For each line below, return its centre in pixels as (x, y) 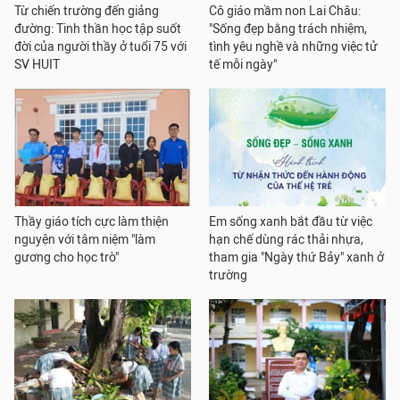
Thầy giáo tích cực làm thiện (92, 222)
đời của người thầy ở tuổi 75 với (100, 47)
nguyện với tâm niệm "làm (85, 240)
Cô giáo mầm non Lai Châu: (285, 12)
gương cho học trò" (67, 258)
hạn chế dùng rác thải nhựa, (286, 240)
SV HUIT (37, 65)
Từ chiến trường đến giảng (87, 12)
